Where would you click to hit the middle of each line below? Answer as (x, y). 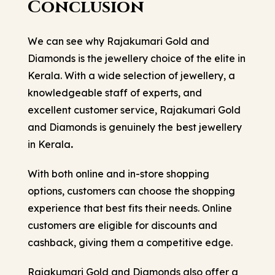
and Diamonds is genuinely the (100, 127)
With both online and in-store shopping (118, 173)
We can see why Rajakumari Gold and (118, 41)
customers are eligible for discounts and (122, 225)
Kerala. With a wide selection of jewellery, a (131, 75)
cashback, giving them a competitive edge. (130, 242)
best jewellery (209, 127)
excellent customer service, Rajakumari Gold (134, 110)
